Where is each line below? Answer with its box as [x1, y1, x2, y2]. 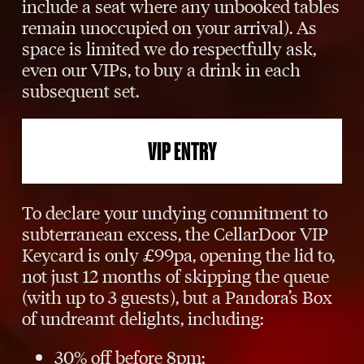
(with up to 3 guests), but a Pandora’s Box [22, 284, 333, 308]
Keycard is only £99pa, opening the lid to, [22, 241, 336, 266]
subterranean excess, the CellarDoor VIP [22, 220, 329, 245]
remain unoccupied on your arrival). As [22, 14, 318, 38]
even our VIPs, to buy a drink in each [22, 56, 301, 80]
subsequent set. [22, 77, 140, 102]
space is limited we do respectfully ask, [22, 35, 317, 59]
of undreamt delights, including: [22, 305, 264, 329]
